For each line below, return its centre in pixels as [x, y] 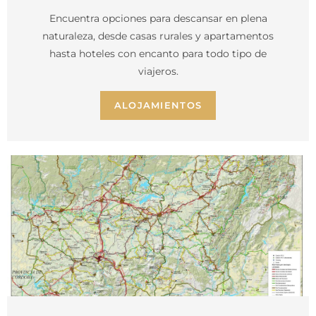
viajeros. [158, 72]
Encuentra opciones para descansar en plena [158, 19]
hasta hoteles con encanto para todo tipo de [158, 54]
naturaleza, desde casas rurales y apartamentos [158, 36]
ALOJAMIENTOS [158, 105]
